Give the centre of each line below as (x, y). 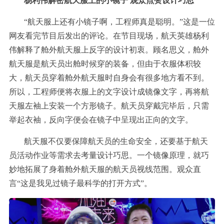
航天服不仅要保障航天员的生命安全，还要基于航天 (116, 141)
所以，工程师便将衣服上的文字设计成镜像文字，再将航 (109, 92)
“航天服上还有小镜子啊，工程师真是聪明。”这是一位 (119, 22)
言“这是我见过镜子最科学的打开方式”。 (80, 183)
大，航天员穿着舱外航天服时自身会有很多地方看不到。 (109, 78)
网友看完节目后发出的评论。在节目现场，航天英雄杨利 (109, 36)
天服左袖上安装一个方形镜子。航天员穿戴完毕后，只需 (109, 106)
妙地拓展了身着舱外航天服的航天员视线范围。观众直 (105, 169)
